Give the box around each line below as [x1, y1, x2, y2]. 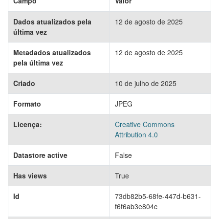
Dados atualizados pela [13, 17, 91, 26]
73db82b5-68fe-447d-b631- [115, 191, 201, 201]
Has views [13, 171, 47, 180]
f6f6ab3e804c [115, 201, 157, 211]
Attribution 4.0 [115, 130, 158, 139]
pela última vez [13, 58, 63, 67]
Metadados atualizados [13, 47, 91, 57]
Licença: [13, 119, 42, 129]
